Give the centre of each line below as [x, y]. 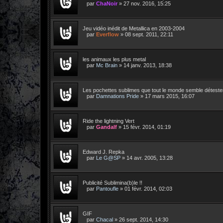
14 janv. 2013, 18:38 [148, 65]
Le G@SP [108, 158]
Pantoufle [107, 188]
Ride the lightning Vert [109, 121]
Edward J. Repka [104, 152]
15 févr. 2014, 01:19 [147, 127]
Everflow [108, 34]
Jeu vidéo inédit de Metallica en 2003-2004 [134, 28]
